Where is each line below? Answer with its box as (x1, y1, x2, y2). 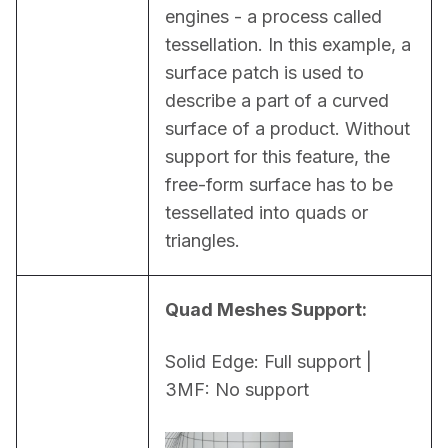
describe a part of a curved (165, 89, 389, 111)
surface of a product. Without (165, 117, 410, 139)
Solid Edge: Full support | (165, 350, 372, 372)
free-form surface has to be (165, 173, 393, 195)
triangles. (165, 229, 240, 251)
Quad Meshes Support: (165, 298, 367, 320)
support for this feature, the (165, 145, 390, 167)
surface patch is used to (165, 61, 364, 83)
